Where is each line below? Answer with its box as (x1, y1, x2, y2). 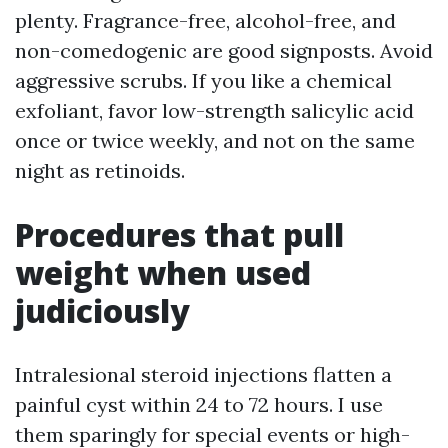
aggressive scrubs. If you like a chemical (15, 68, 392, 94)
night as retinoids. (15, 158, 185, 184)
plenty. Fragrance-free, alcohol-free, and (15, 8, 396, 34)
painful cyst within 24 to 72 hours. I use (15, 392, 383, 418)
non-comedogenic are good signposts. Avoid (15, 38, 433, 64)
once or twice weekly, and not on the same (15, 128, 415, 154)
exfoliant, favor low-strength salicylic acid (15, 98, 414, 124)
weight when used (15, 251, 311, 295)
